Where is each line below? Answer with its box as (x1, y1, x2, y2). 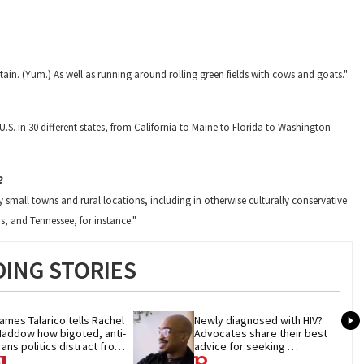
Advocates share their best (194, 326, 328, 341)
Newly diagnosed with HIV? (194, 313, 323, 328)
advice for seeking (194, 339, 286, 354)
